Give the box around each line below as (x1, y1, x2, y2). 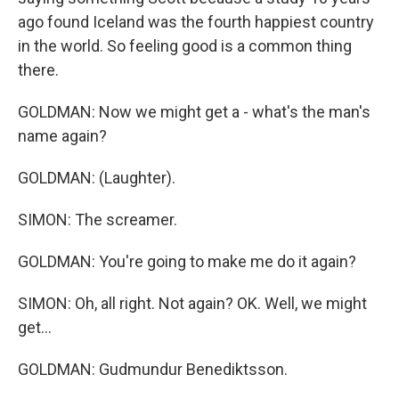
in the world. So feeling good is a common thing (18, 37, 352, 55)
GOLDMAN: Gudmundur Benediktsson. (18, 360, 288, 379)
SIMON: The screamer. (18, 210, 177, 229)
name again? (18, 126, 107, 145)
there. (18, 61, 59, 79)
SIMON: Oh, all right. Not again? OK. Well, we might (18, 294, 367, 313)
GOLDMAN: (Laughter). (18, 168, 175, 187)
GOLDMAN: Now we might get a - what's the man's (18, 102, 370, 121)
